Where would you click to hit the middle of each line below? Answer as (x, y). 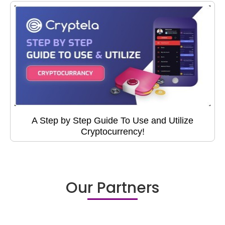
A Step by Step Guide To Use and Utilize (113, 121)
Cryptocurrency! (113, 132)
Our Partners (113, 188)
